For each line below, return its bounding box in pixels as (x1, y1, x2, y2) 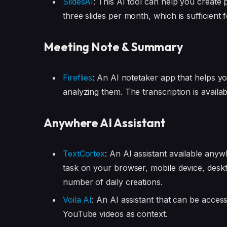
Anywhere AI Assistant (43, 116, 166, 131)
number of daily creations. (62, 176, 163, 187)
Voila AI (62, 195, 92, 205)
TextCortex (62, 148, 105, 159)
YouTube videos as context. (62, 209, 168, 219)
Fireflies (62, 72, 93, 83)
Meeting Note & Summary (43, 40, 183, 55)
